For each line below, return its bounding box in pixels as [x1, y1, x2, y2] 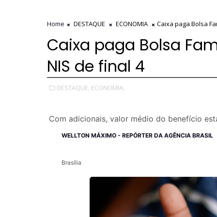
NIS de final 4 [47, 55, 145, 77]
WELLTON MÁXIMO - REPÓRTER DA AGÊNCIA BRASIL [62, 132, 213, 139]
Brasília [62, 159, 81, 167]
